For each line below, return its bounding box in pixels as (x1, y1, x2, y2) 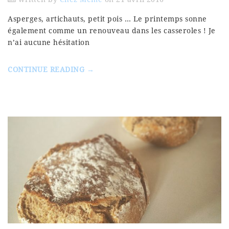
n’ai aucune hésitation (8, 38, 89, 47)
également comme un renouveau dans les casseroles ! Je (8, 27, 216, 35)
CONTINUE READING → (8, 65, 94, 74)
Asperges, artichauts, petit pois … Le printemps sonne (8, 15, 207, 23)
